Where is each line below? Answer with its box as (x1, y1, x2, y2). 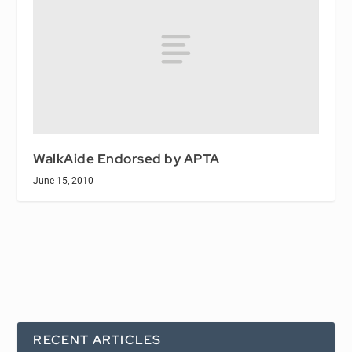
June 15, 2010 (33, 175, 94, 187)
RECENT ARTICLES (33, 332, 162, 349)
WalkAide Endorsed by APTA (33, 150, 220, 168)
